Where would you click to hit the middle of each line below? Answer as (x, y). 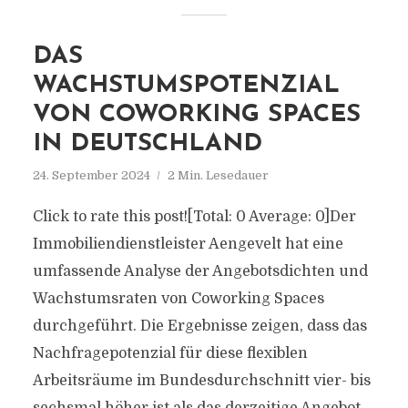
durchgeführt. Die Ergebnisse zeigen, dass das (199, 326)
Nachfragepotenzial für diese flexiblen (170, 353)
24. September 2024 (91, 175)
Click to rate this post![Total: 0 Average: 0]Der (194, 217)
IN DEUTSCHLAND (147, 144)
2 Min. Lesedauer (218, 175)
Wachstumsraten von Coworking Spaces (178, 299)
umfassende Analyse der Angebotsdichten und (200, 271)
